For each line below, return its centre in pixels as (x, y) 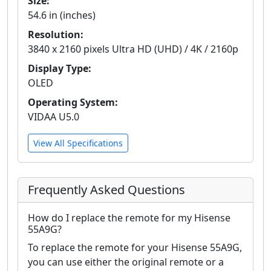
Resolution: (56, 35)
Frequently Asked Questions (106, 190)
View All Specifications (78, 143)
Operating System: (73, 103)
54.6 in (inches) (62, 15)
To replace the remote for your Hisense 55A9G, (135, 248)
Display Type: (60, 69)
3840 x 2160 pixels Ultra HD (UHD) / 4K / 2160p (133, 49)
